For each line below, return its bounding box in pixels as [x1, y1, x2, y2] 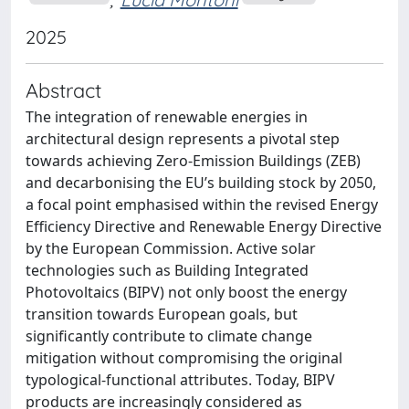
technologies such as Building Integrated [26, 259, 309, 280]
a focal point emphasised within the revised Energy [26, 194, 378, 215]
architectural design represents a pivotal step [26, 128, 340, 149]
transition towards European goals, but [26, 303, 298, 324]
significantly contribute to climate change [26, 325, 312, 346]
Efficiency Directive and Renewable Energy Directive [26, 215, 382, 236]
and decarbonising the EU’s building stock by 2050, [26, 172, 376, 193]
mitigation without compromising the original [26, 347, 342, 368]
